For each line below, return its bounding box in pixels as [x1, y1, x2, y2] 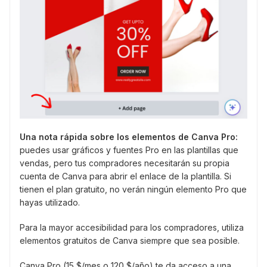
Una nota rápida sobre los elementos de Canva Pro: [20, 132, 238, 142]
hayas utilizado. [20, 197, 80, 208]
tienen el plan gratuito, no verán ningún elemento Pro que [20, 184, 247, 195]
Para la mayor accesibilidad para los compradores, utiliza [20, 222, 244, 233]
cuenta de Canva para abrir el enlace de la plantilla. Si [20, 171, 231, 182]
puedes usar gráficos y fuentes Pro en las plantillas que [20, 145, 238, 156]
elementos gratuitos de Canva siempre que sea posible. [20, 235, 240, 246]
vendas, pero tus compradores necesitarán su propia [20, 158, 229, 169]
